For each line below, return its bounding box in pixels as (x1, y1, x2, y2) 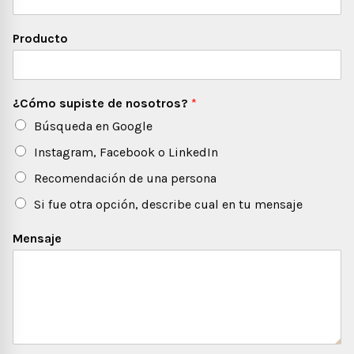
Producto (13, 30, 68, 46)
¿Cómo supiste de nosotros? (13, 95, 191, 111)
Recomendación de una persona (34, 170, 217, 186)
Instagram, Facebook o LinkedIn (34, 144, 218, 160)
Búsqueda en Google (34, 118, 153, 134)
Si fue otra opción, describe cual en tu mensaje (34, 196, 303, 212)
